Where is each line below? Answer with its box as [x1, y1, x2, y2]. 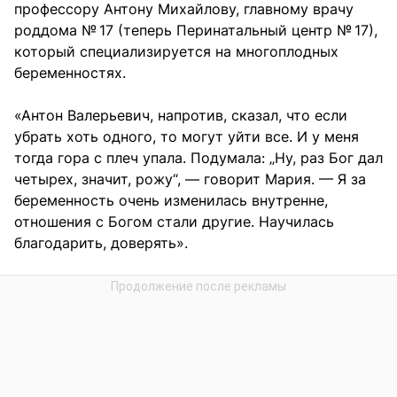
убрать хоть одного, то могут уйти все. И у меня [14, 127, 359, 145]
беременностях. [14, 63, 126, 82]
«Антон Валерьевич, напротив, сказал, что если [14, 105, 347, 124]
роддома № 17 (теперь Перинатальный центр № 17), [14, 20, 378, 39]
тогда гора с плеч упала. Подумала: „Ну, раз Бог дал [14, 148, 383, 167]
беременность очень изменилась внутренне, [14, 191, 328, 209]
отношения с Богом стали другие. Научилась [14, 212, 334, 230]
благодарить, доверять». [14, 233, 188, 252]
